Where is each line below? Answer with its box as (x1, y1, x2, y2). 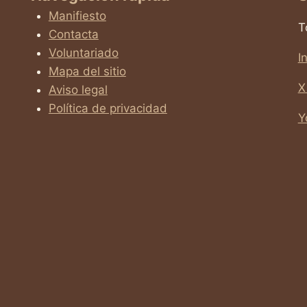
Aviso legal (48, 82, 108, 97)
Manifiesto (48, 8, 106, 23)
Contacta (48, 27, 99, 41)
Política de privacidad (48, 101, 167, 115)
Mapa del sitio (48, 64, 126, 78)
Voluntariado (48, 45, 119, 60)
